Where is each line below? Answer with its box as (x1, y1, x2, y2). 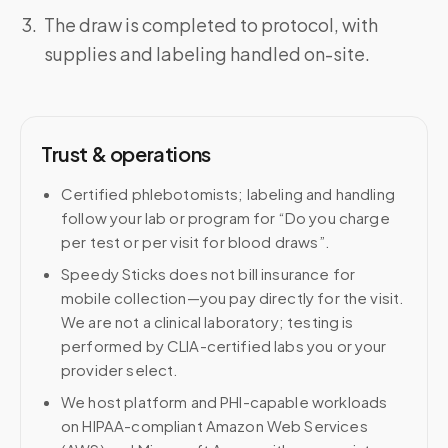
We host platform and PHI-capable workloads (61, 392, 388, 411)
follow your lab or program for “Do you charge (61, 208, 390, 227)
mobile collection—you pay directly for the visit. (61, 288, 405, 307)
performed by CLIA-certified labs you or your (61, 336, 387, 355)
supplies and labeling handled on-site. (44, 42, 370, 65)
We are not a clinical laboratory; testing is (61, 312, 354, 331)
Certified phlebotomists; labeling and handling (61, 184, 395, 203)
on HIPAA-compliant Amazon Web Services (61, 416, 368, 435)
